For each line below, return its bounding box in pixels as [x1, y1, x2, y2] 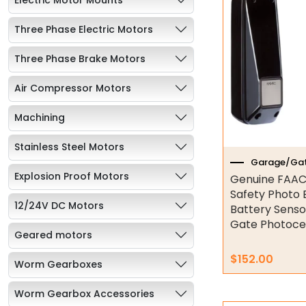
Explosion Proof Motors [14, 169, 129, 183]
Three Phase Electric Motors [14, 22, 153, 36]
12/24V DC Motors [14, 198, 104, 212]
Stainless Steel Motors [14, 139, 124, 154]
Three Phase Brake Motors [14, 51, 145, 66]
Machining [14, 110, 65, 124]
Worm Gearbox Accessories [14, 286, 154, 301]
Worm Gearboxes [14, 257, 102, 271]
